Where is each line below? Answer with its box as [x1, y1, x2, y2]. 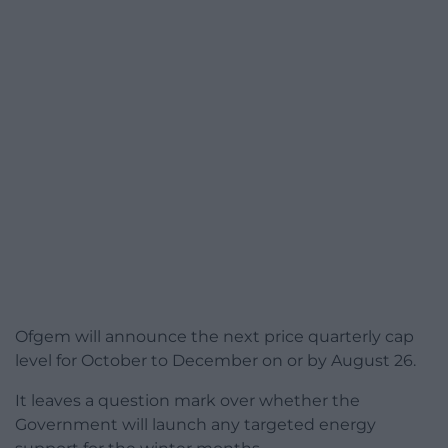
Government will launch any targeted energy [15, 415, 376, 435]
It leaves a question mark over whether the [15, 391, 360, 411]
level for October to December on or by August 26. [15, 351, 416, 371]
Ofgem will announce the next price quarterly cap [15, 327, 414, 347]
